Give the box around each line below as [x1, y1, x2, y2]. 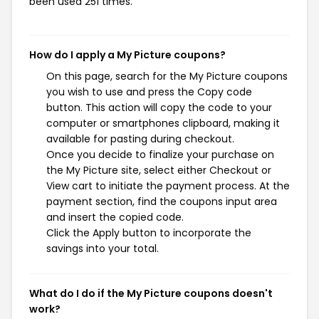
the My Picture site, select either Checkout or [46, 163, 271, 177]
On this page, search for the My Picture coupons [46, 69, 288, 83]
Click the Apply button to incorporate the [46, 226, 251, 240]
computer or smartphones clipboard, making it [46, 116, 280, 130]
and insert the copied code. [46, 210, 184, 224]
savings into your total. [46, 241, 159, 256]
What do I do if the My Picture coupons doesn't [29, 286, 273, 300]
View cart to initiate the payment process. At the [46, 179, 290, 193]
